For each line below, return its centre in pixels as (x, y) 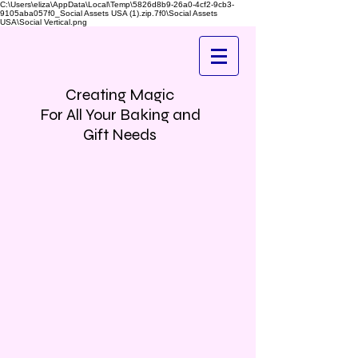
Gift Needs (120, 135)
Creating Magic (120, 95)
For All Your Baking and (120, 115)
